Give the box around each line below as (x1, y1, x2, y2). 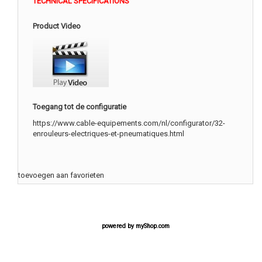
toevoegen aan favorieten (18, 170, 104, 180)
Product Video (33, 21, 81, 30)
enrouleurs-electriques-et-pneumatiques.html (33, 129, 184, 138)
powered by (101, 222, 136, 230)
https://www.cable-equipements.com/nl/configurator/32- (33, 118, 225, 127)
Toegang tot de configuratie (33, 102, 126, 111)
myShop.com (135, 222, 170, 230)
